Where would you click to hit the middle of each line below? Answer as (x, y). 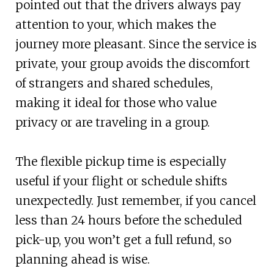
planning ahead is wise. (82, 259)
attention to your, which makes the (115, 24)
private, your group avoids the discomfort (132, 63)
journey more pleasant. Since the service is (136, 44)
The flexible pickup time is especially (120, 161)
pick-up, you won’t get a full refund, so (123, 239)
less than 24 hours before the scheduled (128, 220)
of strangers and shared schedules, (114, 83)
